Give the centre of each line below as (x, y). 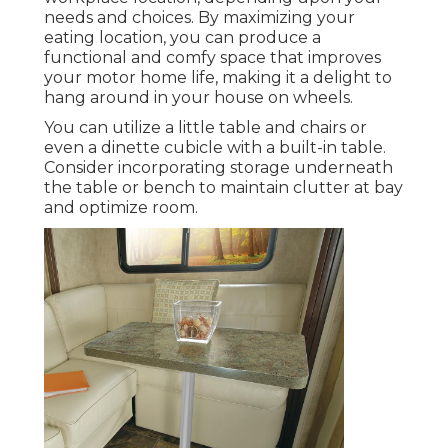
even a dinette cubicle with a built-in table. (215, 147)
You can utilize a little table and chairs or (205, 127)
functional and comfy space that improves (212, 57)
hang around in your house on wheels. (198, 97)
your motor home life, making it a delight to (218, 77)
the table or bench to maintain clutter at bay (223, 187)
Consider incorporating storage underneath (218, 167)
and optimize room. (121, 207)
